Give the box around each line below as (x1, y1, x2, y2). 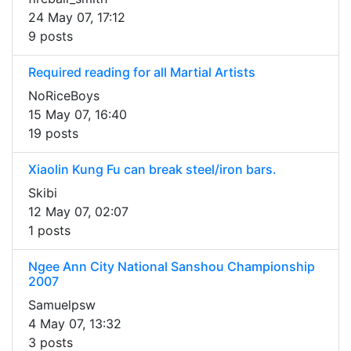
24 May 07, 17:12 (28, 9, 125, 26)
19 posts (28, 125, 78, 142)
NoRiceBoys (28, 88, 100, 104)
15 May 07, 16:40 (28, 107, 127, 123)
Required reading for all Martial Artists (28, 64, 255, 81)
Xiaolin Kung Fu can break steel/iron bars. (28, 161, 277, 178)
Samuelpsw (28, 297, 96, 313)
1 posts (28, 223, 71, 239)
